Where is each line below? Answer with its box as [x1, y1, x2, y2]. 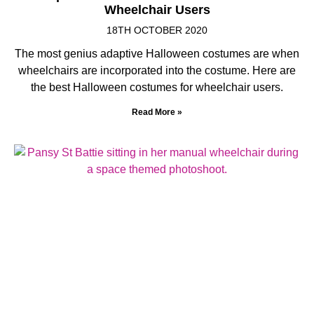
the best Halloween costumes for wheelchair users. [31, 81, 283, 93]
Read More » [132, 107, 182, 117]
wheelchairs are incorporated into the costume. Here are [18, 64, 296, 76]
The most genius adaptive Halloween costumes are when [15, 47, 299, 60]
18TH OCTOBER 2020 [107, 24, 207, 36]
